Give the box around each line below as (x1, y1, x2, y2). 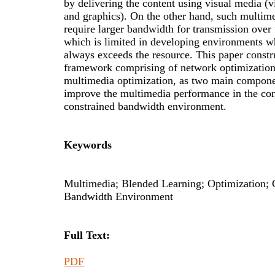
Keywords (64, 138, 112, 151)
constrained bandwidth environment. (64, 99, 227, 112)
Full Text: (64, 229, 110, 242)
